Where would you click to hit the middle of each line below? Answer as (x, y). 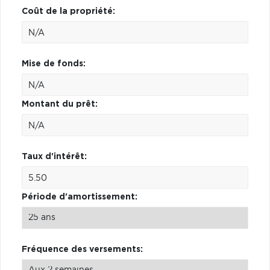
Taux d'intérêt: (54, 156)
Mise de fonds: (54, 64)
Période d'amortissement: (80, 197)
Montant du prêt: (60, 104)
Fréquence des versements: (82, 249)
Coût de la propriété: (68, 11)
